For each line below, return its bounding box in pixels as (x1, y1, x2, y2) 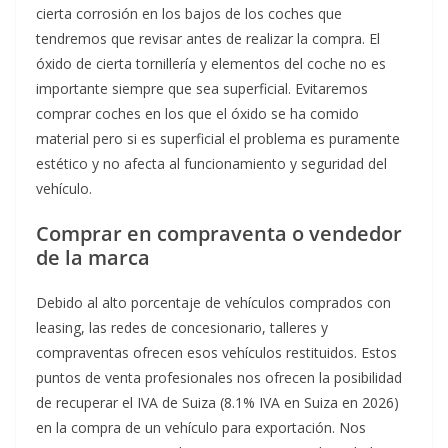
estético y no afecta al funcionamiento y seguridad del (36, 154, 387, 174)
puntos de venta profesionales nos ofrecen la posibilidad (36, 368, 402, 388)
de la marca (36, 244, 150, 272)
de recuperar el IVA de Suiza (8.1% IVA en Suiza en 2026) (36, 393, 399, 413)
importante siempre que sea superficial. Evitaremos (36, 79, 368, 99)
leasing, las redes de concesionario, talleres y (36, 318, 328, 338)
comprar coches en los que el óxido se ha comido (36, 104, 359, 124)
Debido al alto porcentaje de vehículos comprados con (36, 293, 391, 313)
